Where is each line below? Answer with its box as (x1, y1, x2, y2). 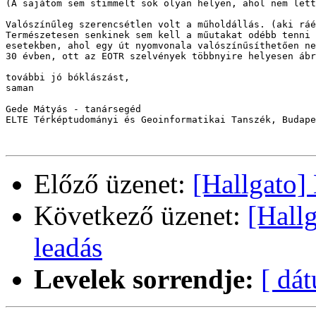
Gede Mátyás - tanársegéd (6, 104, 141, 115)
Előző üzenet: (34, 169, 193, 200)
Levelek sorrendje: (34, 264, 254, 295)
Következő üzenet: (34, 200, 248, 231)
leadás (34, 232, 102, 263)
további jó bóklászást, (6, 72, 130, 83)
